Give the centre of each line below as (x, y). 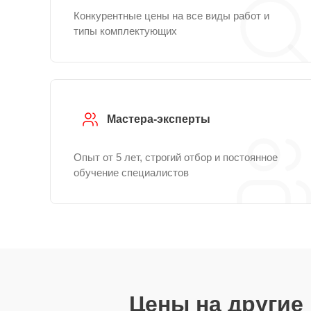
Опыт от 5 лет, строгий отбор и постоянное (176, 157)
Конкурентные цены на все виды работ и (171, 16)
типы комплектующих (125, 31)
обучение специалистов (131, 173)
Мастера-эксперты (159, 119)
